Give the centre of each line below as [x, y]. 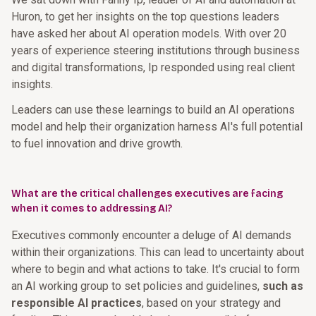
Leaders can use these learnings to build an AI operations [153, 110]
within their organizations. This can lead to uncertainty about [158, 252]
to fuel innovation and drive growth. [97, 144]
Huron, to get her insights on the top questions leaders [145, 17]
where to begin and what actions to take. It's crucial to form [156, 269]
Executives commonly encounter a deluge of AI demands [151, 235]
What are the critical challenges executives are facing [147, 194]
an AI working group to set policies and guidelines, [137, 286]
